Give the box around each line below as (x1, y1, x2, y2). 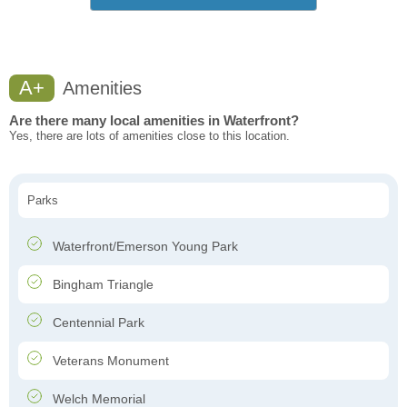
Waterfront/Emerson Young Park (49, 239, 238, 254)
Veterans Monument (49, 353, 169, 369)
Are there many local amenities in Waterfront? (9, 113, 299, 129)
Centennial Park (49, 315, 144, 331)
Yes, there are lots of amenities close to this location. (9, 129, 290, 144)
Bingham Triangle (49, 277, 154, 293)
